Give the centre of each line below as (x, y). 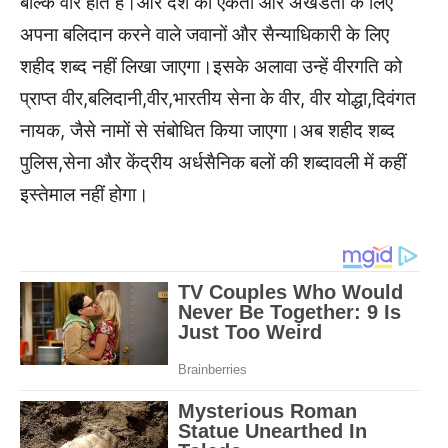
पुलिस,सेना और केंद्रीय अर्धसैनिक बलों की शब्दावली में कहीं (213, 162)
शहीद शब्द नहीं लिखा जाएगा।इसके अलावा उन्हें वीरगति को (211, 66)
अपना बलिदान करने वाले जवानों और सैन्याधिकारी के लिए (204, 34)
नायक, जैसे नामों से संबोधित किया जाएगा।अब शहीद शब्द (207, 130)
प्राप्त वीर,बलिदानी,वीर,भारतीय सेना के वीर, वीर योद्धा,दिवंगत (218, 98)
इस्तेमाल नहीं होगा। (84, 194)
